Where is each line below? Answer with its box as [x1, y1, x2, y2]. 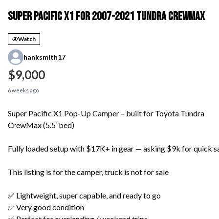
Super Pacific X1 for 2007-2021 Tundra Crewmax [8, 9, 205, 23]
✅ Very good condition [8, 202, 84, 212]
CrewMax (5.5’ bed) [8, 120, 74, 130]
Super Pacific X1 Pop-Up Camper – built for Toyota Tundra [8, 108, 204, 118]
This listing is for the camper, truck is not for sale [8, 167, 169, 176]
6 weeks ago [8, 87, 39, 93]
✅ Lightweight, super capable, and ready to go [8, 190, 161, 200]
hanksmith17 [23, 53, 66, 62]
